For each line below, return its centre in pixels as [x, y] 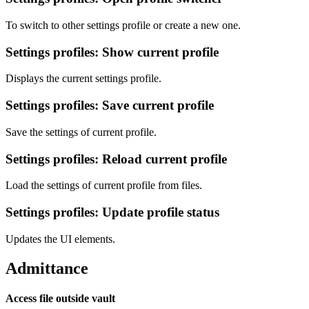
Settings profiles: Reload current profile [116, 159]
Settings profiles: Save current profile [110, 106]
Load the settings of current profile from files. [104, 186]
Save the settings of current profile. [81, 132]
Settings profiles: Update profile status [112, 212]
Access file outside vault [60, 298]
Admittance [47, 268]
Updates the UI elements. [60, 239]
